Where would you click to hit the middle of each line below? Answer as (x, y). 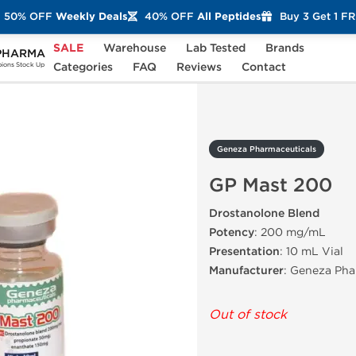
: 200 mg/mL (290, 232)
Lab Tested (215, 48)
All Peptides (227, 16)
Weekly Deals (90, 16)
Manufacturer (246, 271)
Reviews (199, 67)
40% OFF (169, 16)
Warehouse (134, 48)
